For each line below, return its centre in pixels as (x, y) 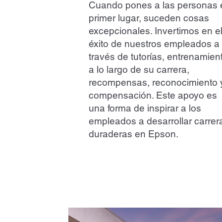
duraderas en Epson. (133, 134)
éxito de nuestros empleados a (154, 44)
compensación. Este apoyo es (153, 95)
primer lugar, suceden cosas (149, 18)
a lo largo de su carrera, (139, 70)
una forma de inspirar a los (145, 108)
